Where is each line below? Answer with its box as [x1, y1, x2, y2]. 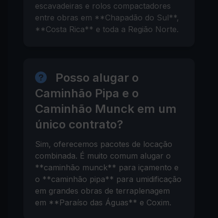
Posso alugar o [53, 71, 139, 85]
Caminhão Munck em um [35, 102, 177, 116]
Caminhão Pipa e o [35, 86, 139, 100]
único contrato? [35, 117, 123, 131]
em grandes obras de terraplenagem [35, 186, 170, 196]
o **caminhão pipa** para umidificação [35, 174, 182, 184]
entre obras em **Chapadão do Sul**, [35, 13, 179, 22]
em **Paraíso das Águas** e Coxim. [35, 198, 171, 207]
